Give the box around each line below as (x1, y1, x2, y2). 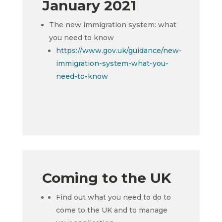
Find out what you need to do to (55, 193, 171, 202)
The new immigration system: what (49, 20, 176, 29)
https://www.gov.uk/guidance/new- (55, 46, 182, 55)
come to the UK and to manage (55, 206, 167, 215)
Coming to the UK (42, 169, 171, 186)
